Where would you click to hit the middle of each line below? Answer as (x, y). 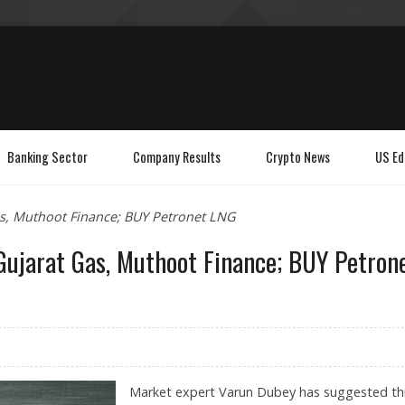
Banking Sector (47, 156)
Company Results (177, 156)
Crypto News (298, 156)
